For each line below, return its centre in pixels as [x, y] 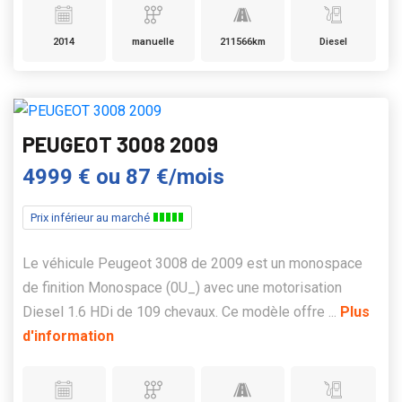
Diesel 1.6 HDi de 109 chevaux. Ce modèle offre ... [181, 312]
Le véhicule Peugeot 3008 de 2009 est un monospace [192, 264]
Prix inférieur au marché [92, 218]
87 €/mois [175, 177]
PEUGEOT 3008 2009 [120, 144]
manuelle [153, 41]
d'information [68, 336]
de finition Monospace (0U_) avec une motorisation [182, 288]
